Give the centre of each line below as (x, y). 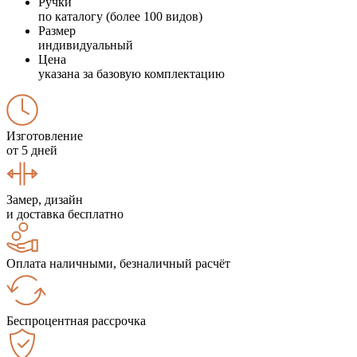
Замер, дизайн (45, 199)
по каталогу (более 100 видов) (120, 16)
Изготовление (45, 135)
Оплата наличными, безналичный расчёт (118, 263)
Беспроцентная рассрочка (76, 320)
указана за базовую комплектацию (131, 73)
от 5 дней (32, 150)
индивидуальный (86, 45)
